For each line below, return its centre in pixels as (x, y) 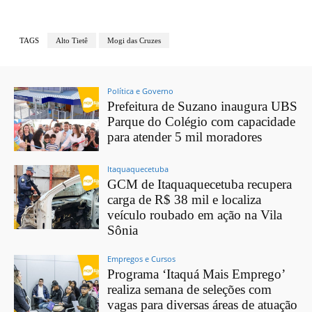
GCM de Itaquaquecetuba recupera (200, 185)
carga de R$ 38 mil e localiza (185, 200)
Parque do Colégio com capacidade (202, 122)
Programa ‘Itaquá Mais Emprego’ (197, 274)
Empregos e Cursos (142, 259)
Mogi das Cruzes (134, 41)
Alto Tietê (72, 41)
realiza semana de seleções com (190, 290)
